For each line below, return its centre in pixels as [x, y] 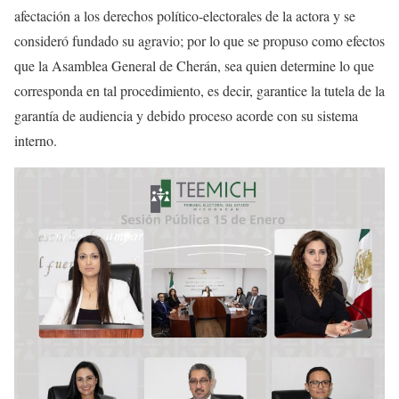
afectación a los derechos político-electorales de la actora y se [185, 16]
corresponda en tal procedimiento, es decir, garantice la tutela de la [199, 90]
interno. [42, 140]
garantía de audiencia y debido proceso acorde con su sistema [186, 115]
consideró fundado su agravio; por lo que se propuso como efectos [199, 41]
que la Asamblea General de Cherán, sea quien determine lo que [194, 65]
